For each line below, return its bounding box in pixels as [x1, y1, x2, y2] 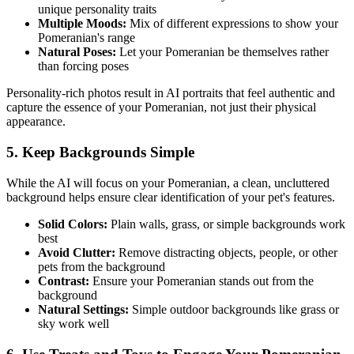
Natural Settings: [38, 302, 129, 316]
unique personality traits [38, 2, 156, 17]
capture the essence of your [6, 100, 145, 115]
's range [97, 31, 135, 45]
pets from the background [38, 259, 165, 273]
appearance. [6, 115, 66, 129]
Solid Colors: [38, 217, 107, 231]
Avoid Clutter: [38, 245, 115, 259]
